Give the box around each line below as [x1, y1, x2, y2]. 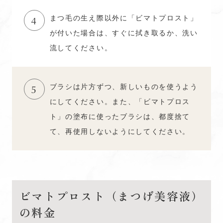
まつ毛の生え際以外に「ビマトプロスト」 [49, 12, 198, 23]
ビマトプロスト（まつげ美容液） [19, 188, 204, 204]
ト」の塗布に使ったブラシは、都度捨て [49, 111, 191, 121]
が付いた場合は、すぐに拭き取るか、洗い [49, 27, 198, 38]
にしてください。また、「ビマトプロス [49, 96, 191, 107]
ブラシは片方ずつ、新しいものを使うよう [49, 81, 198, 92]
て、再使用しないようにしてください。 [49, 126, 191, 136]
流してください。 [49, 42, 112, 53]
